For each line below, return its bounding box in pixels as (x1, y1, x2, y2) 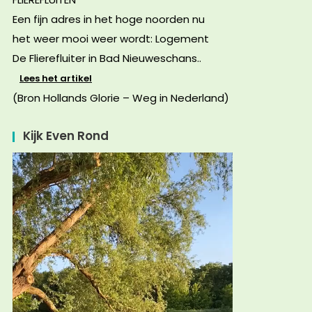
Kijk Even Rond (23, 127, 109, 145)
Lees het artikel (19, 72, 92, 86)
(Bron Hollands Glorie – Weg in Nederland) (13, 91, 229, 106)
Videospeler (12, 152, 77, 169)
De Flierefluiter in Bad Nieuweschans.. (13, 51, 201, 66)
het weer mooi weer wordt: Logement (13, 31, 209, 47)
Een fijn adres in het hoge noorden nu (13, 12, 205, 27)
